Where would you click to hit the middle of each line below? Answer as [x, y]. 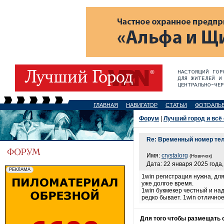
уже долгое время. [167, 183]
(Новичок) [201, 156]
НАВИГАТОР [142, 105]
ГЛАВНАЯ [106, 105]
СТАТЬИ [176, 105]
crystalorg [175, 155]
